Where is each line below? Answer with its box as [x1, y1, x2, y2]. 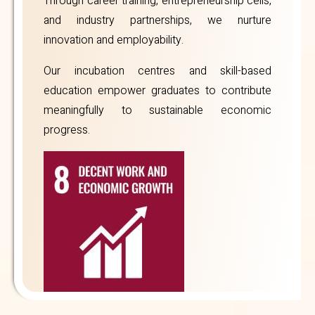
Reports [127, 122, 179, 143]
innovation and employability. [44, 32, 184, 49]
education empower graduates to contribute [44, 82, 271, 99]
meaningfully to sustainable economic [44, 102, 271, 119]
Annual [75, 122, 124, 143]
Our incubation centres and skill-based [44, 63, 271, 79]
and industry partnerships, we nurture [44, 12, 271, 29]
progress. [44, 122, 90, 139]
